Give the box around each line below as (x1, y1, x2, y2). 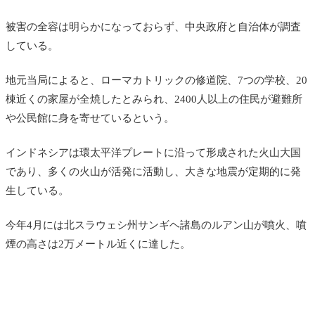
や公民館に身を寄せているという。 (6, 112, 174, 124)
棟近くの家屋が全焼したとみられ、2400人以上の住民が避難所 (6, 93, 302, 105)
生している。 (6, 184, 69, 196)
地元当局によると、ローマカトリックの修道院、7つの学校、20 (6, 74, 307, 86)
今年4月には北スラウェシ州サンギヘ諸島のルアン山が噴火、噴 (6, 219, 307, 231)
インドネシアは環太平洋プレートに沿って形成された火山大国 (6, 146, 301, 158)
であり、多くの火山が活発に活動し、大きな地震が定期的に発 (6, 165, 301, 177)
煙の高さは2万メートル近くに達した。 (6, 238, 191, 250)
